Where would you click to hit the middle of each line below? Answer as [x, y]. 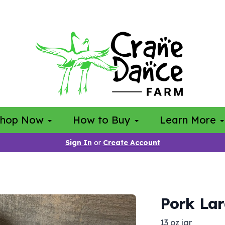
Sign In [78, 143]
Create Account [131, 143]
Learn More [189, 120]
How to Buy [103, 120]
